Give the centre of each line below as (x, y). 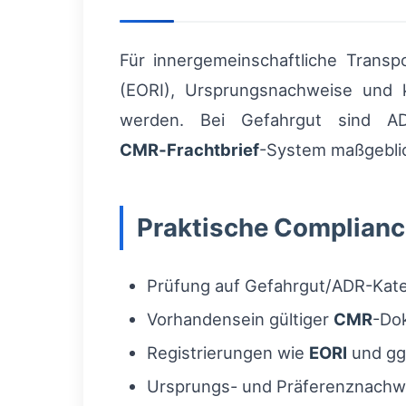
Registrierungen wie (228, 353)
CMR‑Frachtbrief (189, 150)
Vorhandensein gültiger (240, 319)
